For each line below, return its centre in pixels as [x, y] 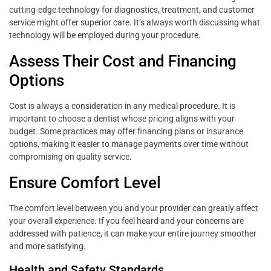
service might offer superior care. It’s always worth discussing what [135, 23]
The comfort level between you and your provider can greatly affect [134, 208]
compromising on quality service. [70, 157]
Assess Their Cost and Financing [123, 61]
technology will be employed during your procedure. [105, 35]
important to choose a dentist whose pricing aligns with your [122, 119]
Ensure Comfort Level [85, 183]
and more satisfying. [47, 247]
